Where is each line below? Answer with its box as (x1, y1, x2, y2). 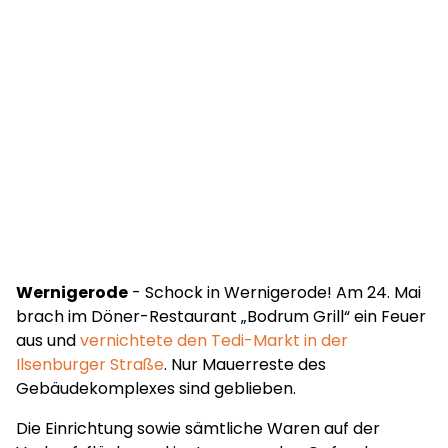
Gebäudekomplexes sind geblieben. (16, 377, 296, 400)
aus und (16, 329, 80, 352)
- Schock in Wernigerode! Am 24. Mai (128, 281, 421, 304)
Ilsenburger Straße (16, 353, 164, 376)
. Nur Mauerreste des (164, 353, 326, 376)
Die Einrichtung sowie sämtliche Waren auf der (16, 417, 380, 440)
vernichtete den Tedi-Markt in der (80, 329, 348, 352)
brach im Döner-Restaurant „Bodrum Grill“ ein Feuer (16, 305, 426, 328)
